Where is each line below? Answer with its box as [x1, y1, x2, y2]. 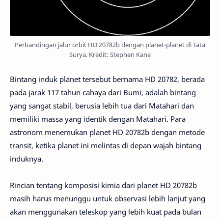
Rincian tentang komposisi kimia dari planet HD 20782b [10, 180, 197, 190]
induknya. [10, 154, 43, 164]
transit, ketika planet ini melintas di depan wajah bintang [10, 140, 201, 150]
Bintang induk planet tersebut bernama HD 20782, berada [10, 74, 205, 84]
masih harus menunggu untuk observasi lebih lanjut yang [10, 193, 205, 203]
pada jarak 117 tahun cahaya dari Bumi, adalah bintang [10, 87, 196, 97]
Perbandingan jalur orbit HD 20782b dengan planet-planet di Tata [15, 40, 205, 49]
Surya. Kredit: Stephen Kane [69, 50, 151, 59]
